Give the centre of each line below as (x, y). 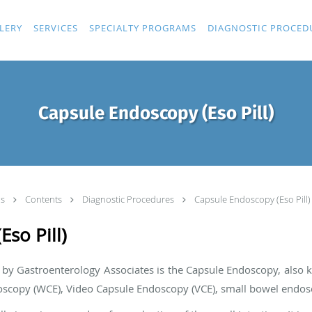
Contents (45, 199)
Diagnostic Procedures (129, 199)
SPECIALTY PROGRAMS (143, 28)
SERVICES (56, 28)
